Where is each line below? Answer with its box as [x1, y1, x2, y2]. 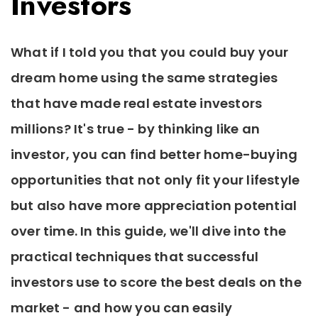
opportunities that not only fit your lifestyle [11, 170, 300, 189]
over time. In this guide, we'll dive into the [11, 221, 287, 240]
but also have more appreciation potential [11, 196, 297, 214]
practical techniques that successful [11, 247, 259, 265]
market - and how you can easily [11, 298, 233, 317]
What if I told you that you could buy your [11, 43, 289, 61]
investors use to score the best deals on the [11, 273, 302, 291]
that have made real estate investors [11, 94, 263, 112]
